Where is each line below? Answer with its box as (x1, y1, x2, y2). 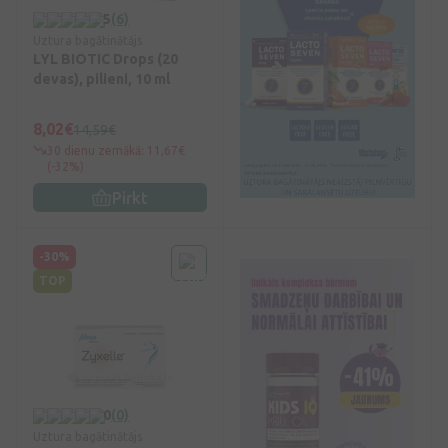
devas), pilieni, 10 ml (33, 71, 170, 88)
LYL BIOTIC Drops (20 (33, 51, 178, 68)
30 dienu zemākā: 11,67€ (47, 144, 185, 158)
